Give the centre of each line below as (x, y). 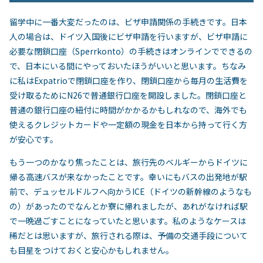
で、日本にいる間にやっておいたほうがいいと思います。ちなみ (128, 66)
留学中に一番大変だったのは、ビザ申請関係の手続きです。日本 (128, 22)
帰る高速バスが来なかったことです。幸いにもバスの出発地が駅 (128, 177)
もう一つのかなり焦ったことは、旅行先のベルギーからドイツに (129, 162)
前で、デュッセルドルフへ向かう (71, 191)
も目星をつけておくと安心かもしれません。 (92, 250)
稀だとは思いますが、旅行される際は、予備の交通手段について (129, 235)
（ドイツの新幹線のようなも (198, 191)
